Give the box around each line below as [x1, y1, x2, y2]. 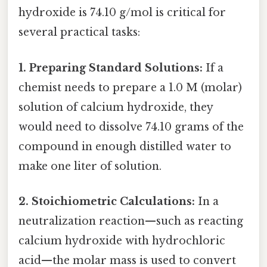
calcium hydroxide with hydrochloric [18, 234, 225, 247]
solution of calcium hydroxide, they [18, 100, 213, 114]
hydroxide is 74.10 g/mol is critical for [18, 6, 226, 20]
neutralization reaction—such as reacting [18, 214, 243, 228]
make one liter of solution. [18, 159, 162, 173]
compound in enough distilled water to [18, 139, 231, 153]
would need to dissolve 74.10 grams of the [18, 120, 244, 133]
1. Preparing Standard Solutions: [18, 61, 203, 74]
